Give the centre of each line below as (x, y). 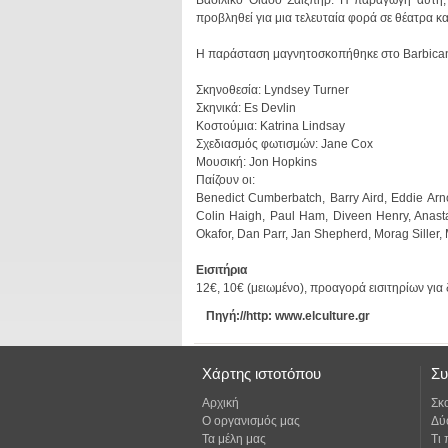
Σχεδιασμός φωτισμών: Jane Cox (284, 144)
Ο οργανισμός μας (251, 421)
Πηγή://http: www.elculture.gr (288, 316)
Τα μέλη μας (234, 439)
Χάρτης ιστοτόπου (261, 374)
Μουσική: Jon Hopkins (256, 162)
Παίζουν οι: (225, 180)
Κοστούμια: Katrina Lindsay (270, 126)
